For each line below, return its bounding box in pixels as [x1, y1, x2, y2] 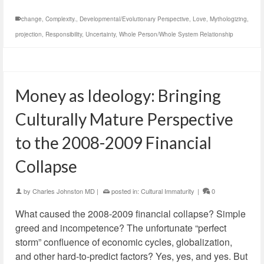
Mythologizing [210, 15, 247, 23]
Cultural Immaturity [141, 186, 194, 196]
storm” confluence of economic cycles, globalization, [15, 235, 232, 249]
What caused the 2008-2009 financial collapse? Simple [15, 207, 246, 220]
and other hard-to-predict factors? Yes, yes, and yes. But [15, 249, 247, 263]
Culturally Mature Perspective [15, 109, 233, 129]
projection [15, 30, 42, 38]
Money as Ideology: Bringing [15, 85, 221, 105]
